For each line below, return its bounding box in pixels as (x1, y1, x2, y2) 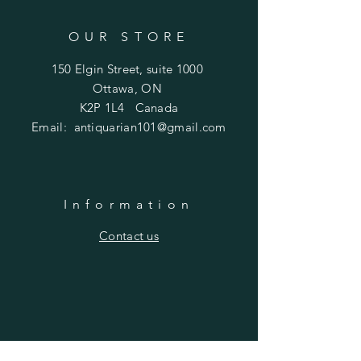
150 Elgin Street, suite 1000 (51, 61, 207, 77)
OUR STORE (68, 29, 190, 45)
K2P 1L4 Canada (79, 100, 179, 116)
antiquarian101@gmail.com (73, 119, 226, 135)
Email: (31, 119, 74, 135)
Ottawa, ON (92, 81, 166, 97)
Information (63, 197, 195, 213)
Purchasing (68, 343, 189, 359)
